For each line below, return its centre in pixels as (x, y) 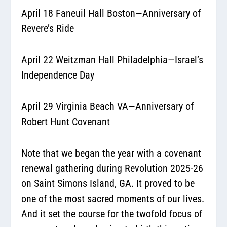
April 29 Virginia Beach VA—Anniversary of (108, 106)
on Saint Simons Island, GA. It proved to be (108, 183)
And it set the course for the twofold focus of (112, 214)
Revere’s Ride (48, 28)
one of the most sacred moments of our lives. (113, 198)
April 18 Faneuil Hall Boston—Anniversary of (111, 13)
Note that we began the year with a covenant (111, 153)
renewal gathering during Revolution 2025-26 (112, 168)
